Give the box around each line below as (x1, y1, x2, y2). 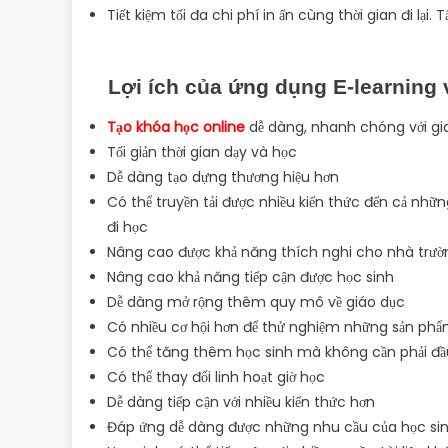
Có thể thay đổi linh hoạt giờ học (107, 366, 325, 387)
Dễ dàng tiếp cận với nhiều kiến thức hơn (107, 391, 375, 412)
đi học (107, 216, 148, 237)
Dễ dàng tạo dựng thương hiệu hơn (107, 166, 339, 187)
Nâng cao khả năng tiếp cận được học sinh (107, 266, 394, 287)
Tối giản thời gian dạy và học (107, 141, 297, 162)
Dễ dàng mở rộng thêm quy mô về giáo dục (107, 291, 405, 312)
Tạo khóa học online (107, 116, 245, 137)
